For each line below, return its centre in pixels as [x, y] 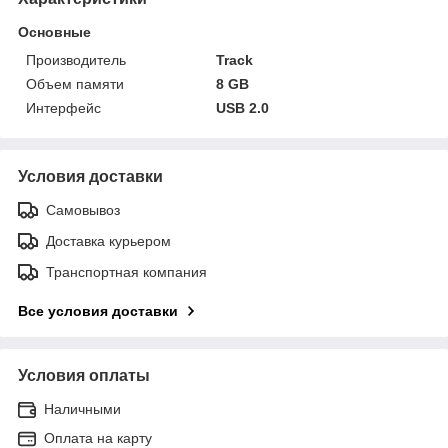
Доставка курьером [108, 240]
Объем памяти [75, 83]
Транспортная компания [126, 271]
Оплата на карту [98, 437]
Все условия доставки [98, 310]
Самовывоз [83, 209]
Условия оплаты [84, 375]
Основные [54, 31]
